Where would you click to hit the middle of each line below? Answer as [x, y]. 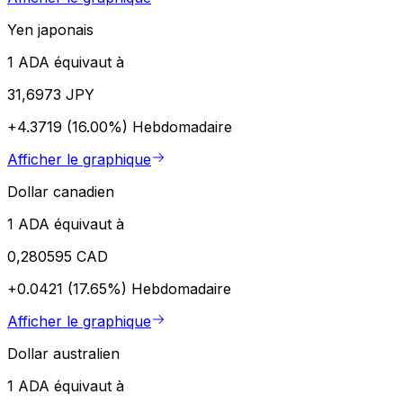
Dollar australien [63, 353]
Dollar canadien [61, 191]
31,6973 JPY [51, 94]
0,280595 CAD [58, 256]
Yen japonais [50, 29]
